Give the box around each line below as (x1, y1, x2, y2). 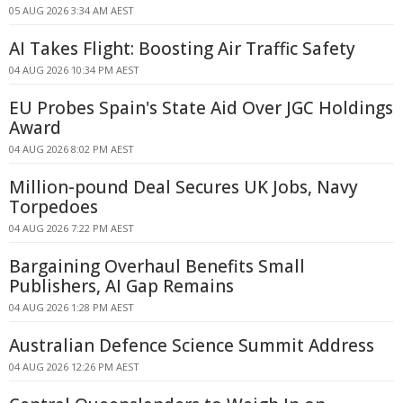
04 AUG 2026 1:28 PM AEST (9, 300, 134, 314)
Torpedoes (9, 195, 98, 219)
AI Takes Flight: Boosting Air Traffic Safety (9, 37, 355, 60)
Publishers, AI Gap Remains (9, 274, 234, 298)
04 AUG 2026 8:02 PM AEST (9, 142, 134, 156)
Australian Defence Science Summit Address (9, 334, 374, 357)
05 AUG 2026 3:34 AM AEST (9, 4, 134, 17)
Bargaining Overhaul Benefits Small (9, 255, 305, 278)
